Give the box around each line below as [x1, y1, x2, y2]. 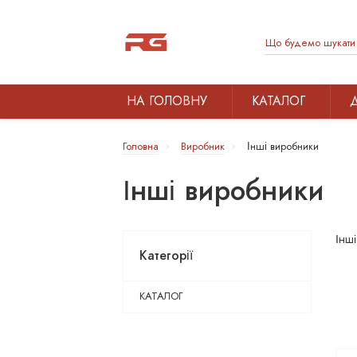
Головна [123, 139, 159, 154]
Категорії [139, 246, 194, 265]
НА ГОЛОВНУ [126, 92, 207, 110]
